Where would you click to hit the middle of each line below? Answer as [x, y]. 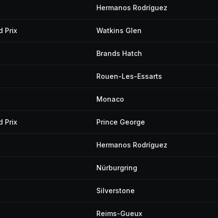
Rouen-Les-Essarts [129, 76]
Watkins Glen [119, 30]
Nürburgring [117, 168]
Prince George [121, 122]
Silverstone [116, 191]
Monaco [110, 99]
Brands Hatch [119, 53]
